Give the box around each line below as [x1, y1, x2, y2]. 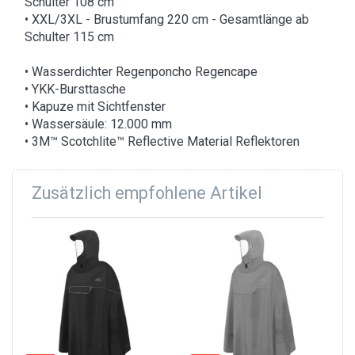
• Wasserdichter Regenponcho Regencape [25, 64, 258, 80]
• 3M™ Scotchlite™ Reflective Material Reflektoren [25, 134, 300, 150]
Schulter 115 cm [25, 29, 114, 45]
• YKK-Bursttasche [25, 82, 126, 97]
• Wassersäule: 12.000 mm [25, 116, 172, 132]
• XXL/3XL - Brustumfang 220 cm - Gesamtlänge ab [25, 12, 309, 28]
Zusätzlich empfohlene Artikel [32, 183, 262, 204]
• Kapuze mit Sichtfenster [25, 99, 166, 115]
